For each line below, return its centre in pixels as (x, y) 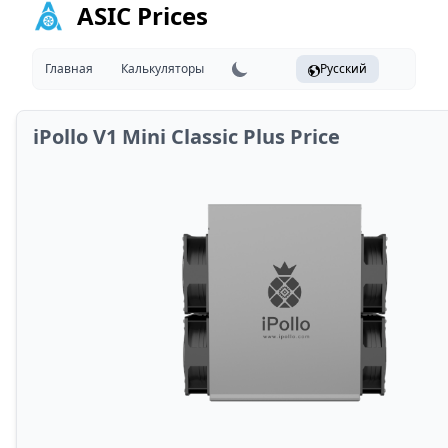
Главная (69, 68)
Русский (343, 68)
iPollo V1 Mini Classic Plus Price (186, 136)
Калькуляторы (162, 68)
